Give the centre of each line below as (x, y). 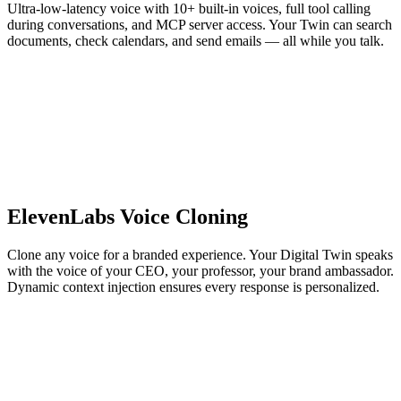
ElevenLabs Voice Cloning (128, 217)
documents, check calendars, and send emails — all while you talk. (196, 41)
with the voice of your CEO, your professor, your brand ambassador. (200, 271)
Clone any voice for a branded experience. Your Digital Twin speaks (200, 255)
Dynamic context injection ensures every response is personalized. (193, 287)
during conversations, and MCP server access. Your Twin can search (200, 25)
